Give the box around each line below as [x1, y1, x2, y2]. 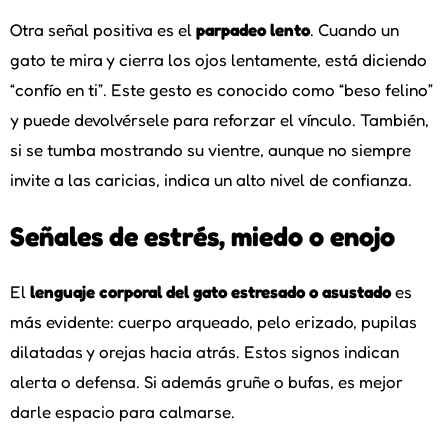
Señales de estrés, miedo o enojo [10, 219, 395, 252]
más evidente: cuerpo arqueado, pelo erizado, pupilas [10, 310, 417, 332]
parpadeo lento [196, 18, 310, 40]
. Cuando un [310, 18, 399, 40]
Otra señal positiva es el [10, 18, 196, 40]
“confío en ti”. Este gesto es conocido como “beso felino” [10, 78, 433, 100]
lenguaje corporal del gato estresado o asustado [30, 280, 391, 302]
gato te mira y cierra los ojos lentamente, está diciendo [10, 48, 427, 70]
